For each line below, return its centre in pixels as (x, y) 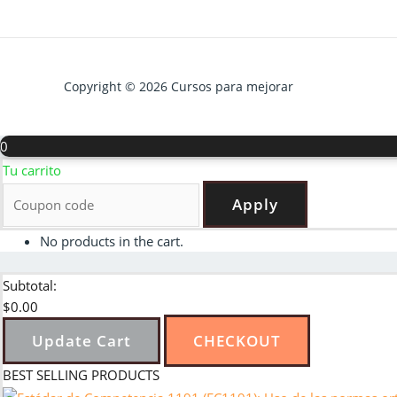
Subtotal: (30, 285)
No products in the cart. (112, 241)
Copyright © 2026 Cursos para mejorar (179, 87)
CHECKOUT (237, 340)
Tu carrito (32, 171)
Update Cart (82, 340)
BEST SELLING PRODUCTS (81, 374)
